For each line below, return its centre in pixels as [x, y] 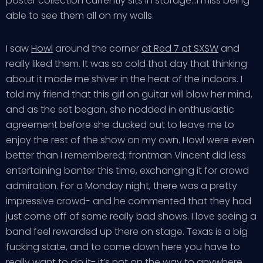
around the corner [97, 48]
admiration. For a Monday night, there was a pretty [122, 186]
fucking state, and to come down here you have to [123, 247]
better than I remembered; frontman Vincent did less [126, 155]
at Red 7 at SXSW [180, 48]
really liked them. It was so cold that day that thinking [127, 64]
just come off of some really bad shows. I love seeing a [131, 216]
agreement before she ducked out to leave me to [120, 125]
